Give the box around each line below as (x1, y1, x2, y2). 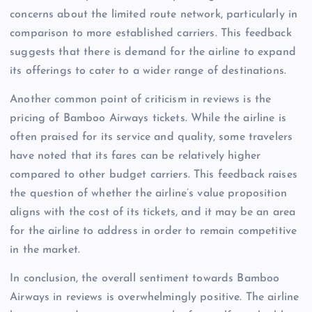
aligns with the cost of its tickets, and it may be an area (10, 206, 296, 218)
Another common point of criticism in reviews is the (10, 93, 272, 105)
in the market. (10, 244, 81, 256)
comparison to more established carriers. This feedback (10, 27, 292, 39)
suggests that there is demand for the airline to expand (10, 46, 296, 58)
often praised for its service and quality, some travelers (10, 131, 293, 143)
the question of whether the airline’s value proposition (10, 187, 287, 199)
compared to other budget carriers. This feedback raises (10, 169, 297, 180)
